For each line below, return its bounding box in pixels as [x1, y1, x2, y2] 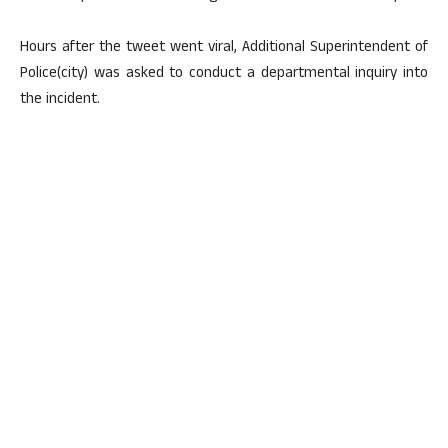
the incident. [20, 88, 100, 113]
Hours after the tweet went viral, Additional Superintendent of [20, 36, 428, 61]
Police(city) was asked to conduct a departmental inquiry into [20, 62, 428, 87]
